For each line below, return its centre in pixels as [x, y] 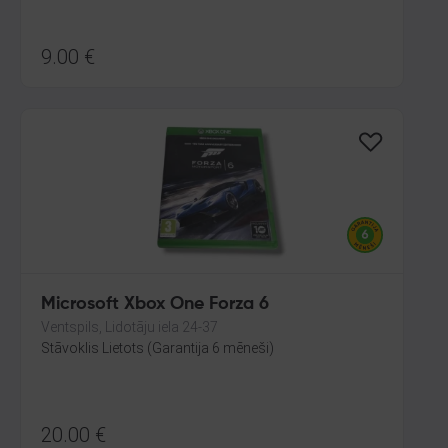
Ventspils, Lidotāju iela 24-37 [129, 327]
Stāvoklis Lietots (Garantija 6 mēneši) [157, 348]
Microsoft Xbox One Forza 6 [155, 304]
